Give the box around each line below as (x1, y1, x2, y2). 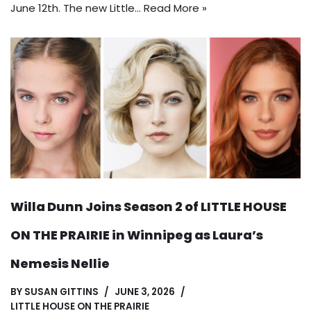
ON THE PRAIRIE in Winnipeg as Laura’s (10, 226, 263, 244)
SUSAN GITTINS (24, 285, 99, 299)
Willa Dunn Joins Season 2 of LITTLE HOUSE (10, 197, 287, 215)
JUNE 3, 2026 (115, 285, 175, 299)
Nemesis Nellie (10, 254, 110, 272)
